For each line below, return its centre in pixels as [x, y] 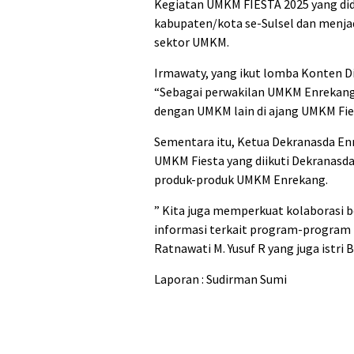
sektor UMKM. [192, 41]
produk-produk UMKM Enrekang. [241, 179]
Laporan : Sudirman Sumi [220, 279]
